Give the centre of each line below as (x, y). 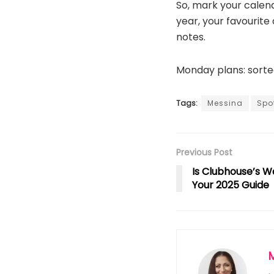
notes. (191, 37)
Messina (225, 103)
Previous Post (204, 153)
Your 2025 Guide (231, 185)
